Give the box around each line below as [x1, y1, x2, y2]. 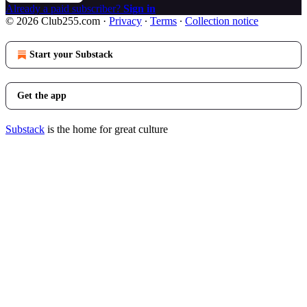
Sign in [123, 2, 156, 14]
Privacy [109, 14, 142, 27]
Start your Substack [29, 49, 113, 60]
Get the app [17, 90, 66, 101]
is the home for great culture [45, 123, 168, 135]
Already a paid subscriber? [5, 2, 123, 14]
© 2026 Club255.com [5, 14, 100, 27]
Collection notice [185, 14, 258, 27]
